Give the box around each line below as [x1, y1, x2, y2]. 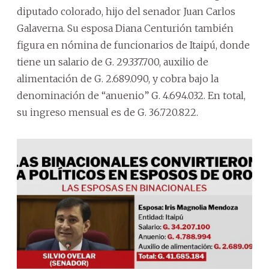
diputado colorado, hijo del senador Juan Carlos [17, 5, 235, 17]
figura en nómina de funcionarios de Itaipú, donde [17, 38, 250, 51]
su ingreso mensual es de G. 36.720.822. [17, 106, 198, 118]
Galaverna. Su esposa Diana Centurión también [17, 22, 234, 34]
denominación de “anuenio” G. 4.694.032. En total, [17, 89, 246, 101]
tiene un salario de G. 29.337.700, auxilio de [17, 55, 208, 68]
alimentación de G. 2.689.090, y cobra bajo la [17, 72, 219, 85]
